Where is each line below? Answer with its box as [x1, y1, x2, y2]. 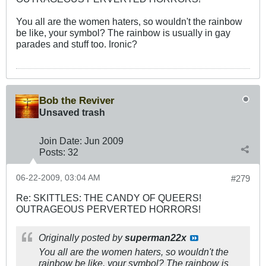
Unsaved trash [39, 107, 105, 118]
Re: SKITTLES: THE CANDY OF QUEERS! [16, 192, 201, 204]
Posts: [39, 147, 65, 158]
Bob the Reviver [39, 94, 115, 107]
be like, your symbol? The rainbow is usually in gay [16, 27, 230, 39]
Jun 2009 [84, 135, 123, 147]
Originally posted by [39, 232, 125, 243]
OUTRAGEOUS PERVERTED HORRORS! [16, 204, 201, 215]
